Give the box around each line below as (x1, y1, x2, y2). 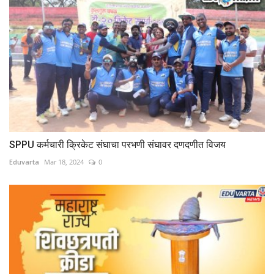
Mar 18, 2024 (44, 157, 84, 167)
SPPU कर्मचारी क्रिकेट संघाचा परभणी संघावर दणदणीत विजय (9, 139, 226, 151)
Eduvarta (9, 157, 39, 167)
